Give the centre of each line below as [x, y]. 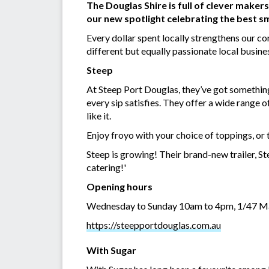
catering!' [106, 167]
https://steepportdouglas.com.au [154, 225]
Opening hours [119, 186]
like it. [100, 115]
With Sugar [111, 250]
